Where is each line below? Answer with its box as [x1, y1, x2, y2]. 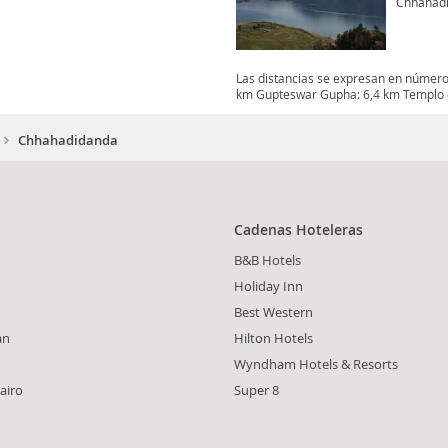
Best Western [234, 303, 313, 322]
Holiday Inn [234, 277, 303, 296]
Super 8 [234, 381, 279, 400]
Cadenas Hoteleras [234, 220, 363, 240]
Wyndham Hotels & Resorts [234, 355, 398, 374]
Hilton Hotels [234, 329, 313, 348]
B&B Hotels [234, 251, 301, 270]
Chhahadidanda [18, 131, 118, 150]
